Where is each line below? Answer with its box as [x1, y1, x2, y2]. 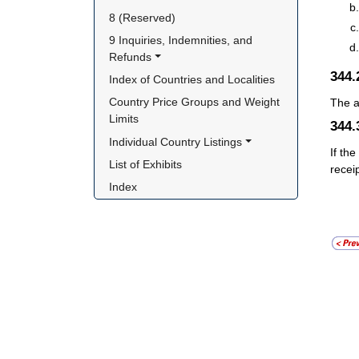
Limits [109, 112, 139, 126]
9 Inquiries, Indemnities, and [109, 34, 253, 46]
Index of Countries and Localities [109, 73, 276, 87]
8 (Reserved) [109, 10, 176, 24]
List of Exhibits [109, 157, 183, 171]
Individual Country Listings [109, 135, 243, 148]
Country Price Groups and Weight [109, 95, 280, 109]
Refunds [109, 50, 152, 63]
